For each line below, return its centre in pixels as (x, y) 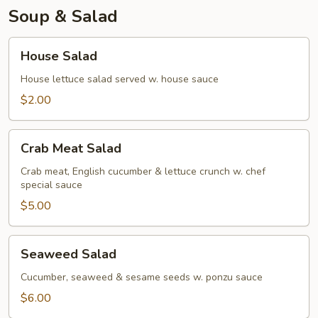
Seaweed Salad (68, 254)
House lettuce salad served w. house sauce (120, 79)
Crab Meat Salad (71, 148)
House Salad (59, 56)
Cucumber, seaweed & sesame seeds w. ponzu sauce (142, 277)
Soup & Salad (63, 16)
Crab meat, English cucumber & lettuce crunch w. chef (143, 171)
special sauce (51, 185)
